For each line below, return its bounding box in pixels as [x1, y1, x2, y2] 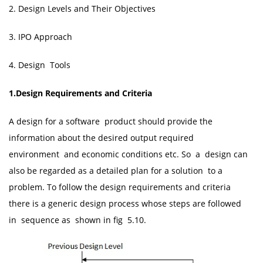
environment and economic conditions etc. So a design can [9, 149, 248, 160]
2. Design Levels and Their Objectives [9, 3, 156, 14]
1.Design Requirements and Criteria [9, 87, 152, 99]
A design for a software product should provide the [9, 116, 215, 127]
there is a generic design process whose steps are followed [9, 198, 241, 209]
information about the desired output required [9, 132, 196, 143]
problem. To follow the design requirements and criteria [9, 181, 233, 193]
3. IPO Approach [9, 31, 72, 42]
